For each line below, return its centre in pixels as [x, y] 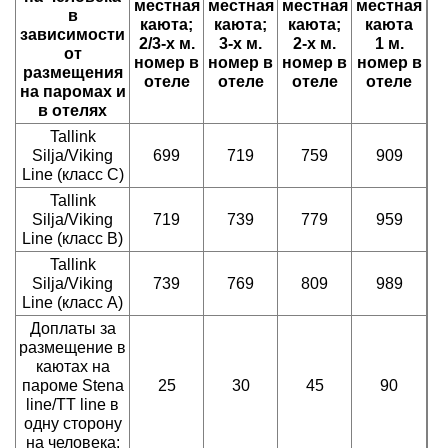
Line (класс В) [72, 238]
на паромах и [72, 91]
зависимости [72, 34]
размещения [72, 72]
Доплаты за [72, 328]
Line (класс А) [72, 302]
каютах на [72, 366]
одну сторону [72, 423]
